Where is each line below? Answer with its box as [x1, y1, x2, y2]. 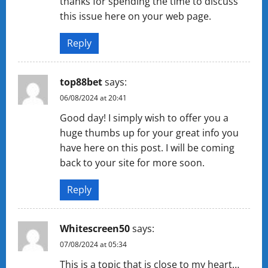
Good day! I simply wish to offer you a [60, 111, 229, 124]
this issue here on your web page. [60, 9, 211, 23]
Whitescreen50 [60, 221, 130, 235]
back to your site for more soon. [60, 156, 205, 169]
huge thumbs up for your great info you [60, 126, 239, 139]
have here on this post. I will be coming [60, 141, 234, 154]
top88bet [60, 75, 102, 89]
